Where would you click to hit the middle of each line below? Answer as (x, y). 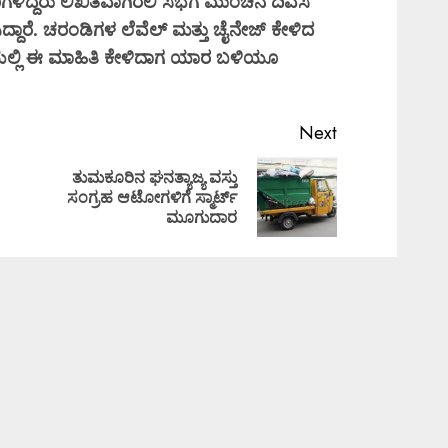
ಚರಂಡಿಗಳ (82, 29)
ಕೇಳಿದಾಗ (137, 57)
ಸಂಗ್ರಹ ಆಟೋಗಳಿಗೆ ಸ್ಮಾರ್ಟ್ (152, 197)
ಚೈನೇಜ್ (242, 29)
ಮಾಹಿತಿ (76, 57)
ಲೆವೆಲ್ (146, 29)
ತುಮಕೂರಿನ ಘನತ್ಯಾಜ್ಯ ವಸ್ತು (155, 177)
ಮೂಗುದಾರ (202, 217)
